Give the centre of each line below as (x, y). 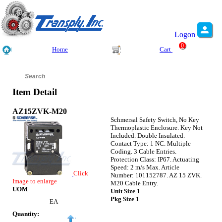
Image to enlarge (35, 181)
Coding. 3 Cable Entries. (144, 151)
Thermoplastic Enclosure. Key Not (157, 127)
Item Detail (35, 92)
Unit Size (123, 191)
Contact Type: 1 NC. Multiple (151, 143)
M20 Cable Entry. (135, 183)
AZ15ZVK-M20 (40, 111)
